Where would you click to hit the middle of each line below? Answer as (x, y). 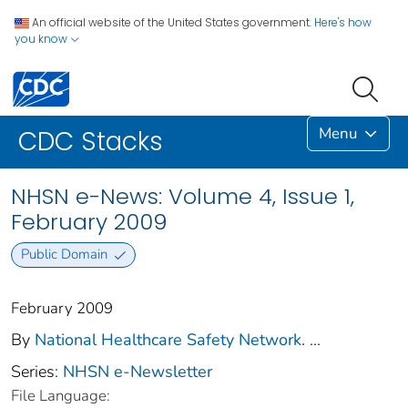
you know (42, 39)
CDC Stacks (91, 142)
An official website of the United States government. (172, 22)
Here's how (343, 22)
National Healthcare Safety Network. (170, 339)
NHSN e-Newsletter (138, 371)
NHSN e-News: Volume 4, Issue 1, (183, 197)
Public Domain (64, 255)
